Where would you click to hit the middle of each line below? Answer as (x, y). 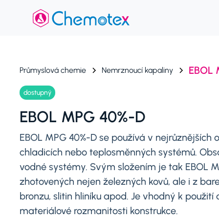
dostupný (37, 93)
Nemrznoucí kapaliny (137, 70)
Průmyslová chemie (53, 70)
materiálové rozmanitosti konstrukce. (99, 211)
